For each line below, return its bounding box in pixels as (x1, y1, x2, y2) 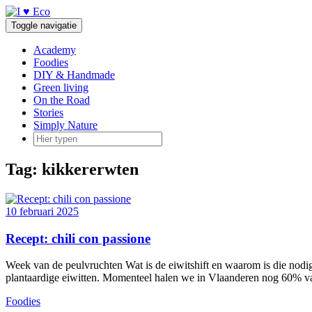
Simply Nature (33, 119, 97, 131)
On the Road (33, 94, 90, 106)
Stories (33, 107, 63, 118)
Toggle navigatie (11, 20, 77, 31)
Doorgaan (5, 5, 49, 17)
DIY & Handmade (33, 69, 115, 81)
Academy (33, 44, 76, 56)
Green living (33, 81, 88, 93)
